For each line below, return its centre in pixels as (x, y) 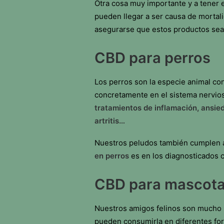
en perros (113, 156)
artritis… (110, 121)
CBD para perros (152, 58)
